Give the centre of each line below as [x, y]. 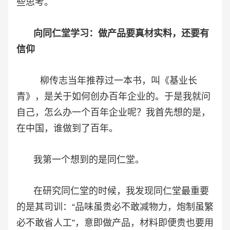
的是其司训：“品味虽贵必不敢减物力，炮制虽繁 [115, 207]
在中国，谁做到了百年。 [67, 128]
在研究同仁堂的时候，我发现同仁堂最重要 [113, 191]
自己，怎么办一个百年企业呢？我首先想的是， [113, 112]
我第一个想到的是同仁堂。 [80, 159]
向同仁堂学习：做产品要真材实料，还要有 [121, 33]
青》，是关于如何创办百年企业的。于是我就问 [113, 96]
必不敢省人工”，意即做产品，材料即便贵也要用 [115, 223]
